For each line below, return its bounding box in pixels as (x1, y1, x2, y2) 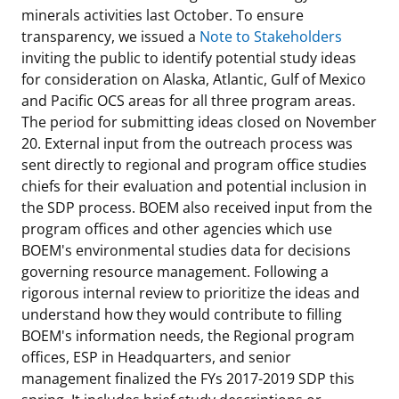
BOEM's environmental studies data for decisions (21, 240, 351, 260)
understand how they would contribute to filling (21, 304, 342, 324)
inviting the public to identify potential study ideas (21, 47, 356, 68)
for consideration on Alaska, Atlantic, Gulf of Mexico (21, 69, 366, 89)
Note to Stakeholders (199, 26, 342, 46)
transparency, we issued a (21, 26, 199, 46)
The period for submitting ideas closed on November (21, 111, 377, 132)
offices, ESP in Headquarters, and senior (21, 346, 291, 367)
